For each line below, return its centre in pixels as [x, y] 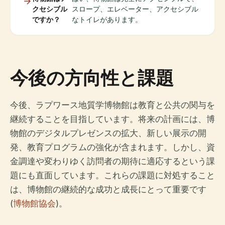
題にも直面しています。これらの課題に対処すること [113, 175]
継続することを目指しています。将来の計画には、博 [113, 119]
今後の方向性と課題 [92, 78]
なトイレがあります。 [107, 19]
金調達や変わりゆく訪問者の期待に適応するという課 [113, 161]
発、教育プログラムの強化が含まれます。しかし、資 [113, 147]
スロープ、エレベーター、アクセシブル [135, 9]
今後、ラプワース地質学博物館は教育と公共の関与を [113, 105]
